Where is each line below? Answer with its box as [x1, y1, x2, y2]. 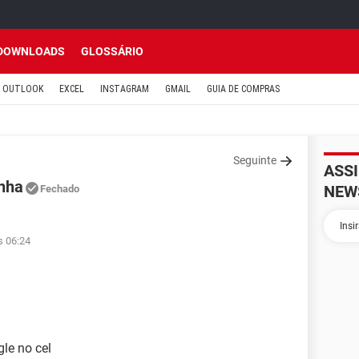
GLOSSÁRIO [81, 45, 143, 58]
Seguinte [233, 154, 276, 167]
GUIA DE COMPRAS [207, 83, 280, 95]
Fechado [40, 183, 79, 195]
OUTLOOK [2, 83, 43, 95]
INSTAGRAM [100, 83, 149, 95]
